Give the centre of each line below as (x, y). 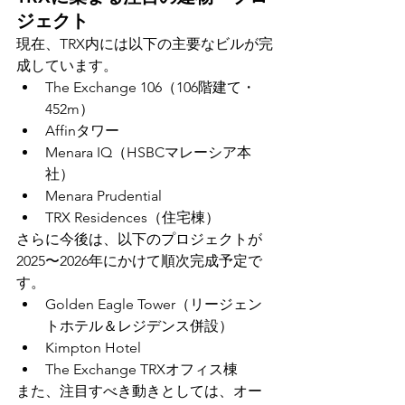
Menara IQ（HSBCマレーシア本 (148, 153)
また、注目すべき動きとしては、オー (139, 391)
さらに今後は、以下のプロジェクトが (139, 240)
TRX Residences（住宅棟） (132, 218)
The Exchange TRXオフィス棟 (141, 370)
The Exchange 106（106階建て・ (151, 88)
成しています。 (67, 66)
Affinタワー (82, 131)
